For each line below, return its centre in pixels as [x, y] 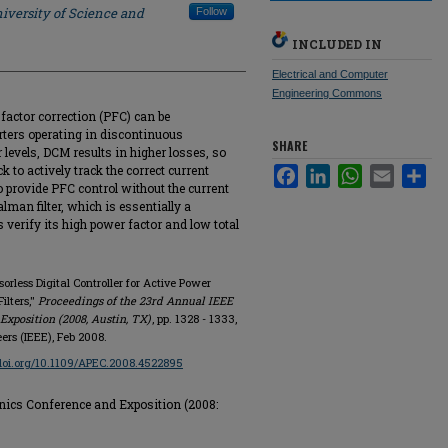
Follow [211, 11]
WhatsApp [392, 171]
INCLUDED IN [337, 44]
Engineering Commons [327, 93]
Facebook [326, 171]
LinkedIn [354, 171]
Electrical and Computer [330, 74]
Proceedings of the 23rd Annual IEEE [135, 300]
